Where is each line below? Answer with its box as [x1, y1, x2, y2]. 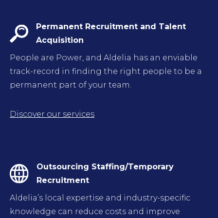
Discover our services [10, 109, 94, 119]
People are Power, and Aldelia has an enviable [10, 53, 198, 62]
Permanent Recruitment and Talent [36, 22, 186, 31]
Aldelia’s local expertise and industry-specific [10, 193, 190, 202]
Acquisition [36, 36, 84, 45]
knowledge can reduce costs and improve [10, 207, 180, 216]
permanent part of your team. [10, 80, 131, 90]
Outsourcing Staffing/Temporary [36, 162, 174, 171]
